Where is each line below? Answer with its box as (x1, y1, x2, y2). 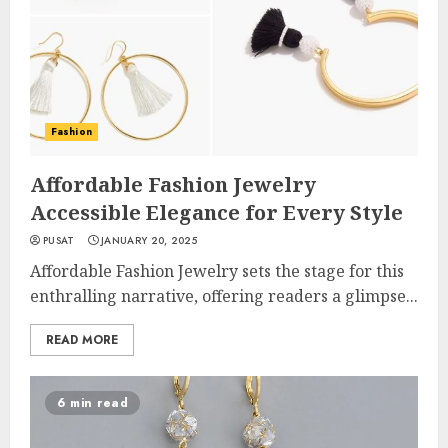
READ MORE (46, 331, 118, 349)
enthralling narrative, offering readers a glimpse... (30, 285, 418, 307)
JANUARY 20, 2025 (101, 233, 197, 248)
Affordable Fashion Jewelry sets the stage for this (30, 260, 404, 282)
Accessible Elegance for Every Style (30, 199, 403, 226)
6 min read (57, 394, 128, 412)
